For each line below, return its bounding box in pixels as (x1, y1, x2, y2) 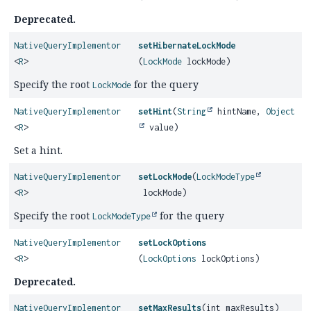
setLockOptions (138, 237, 207, 248)
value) (144, 122, 179, 133)
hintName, (212, 106, 267, 117)
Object (266, 106, 296, 117)
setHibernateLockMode (138, 40, 236, 51)
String (177, 106, 207, 117)
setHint (138, 106, 173, 117)
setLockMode (138, 171, 192, 182)
